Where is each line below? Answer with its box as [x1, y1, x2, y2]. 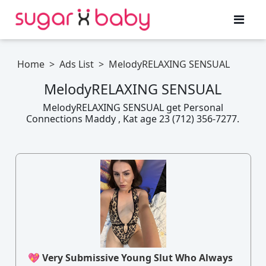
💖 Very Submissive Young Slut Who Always [27, 251, 233, 265]
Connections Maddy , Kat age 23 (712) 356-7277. [26, 112, 240, 126]
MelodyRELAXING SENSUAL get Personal [42, 101, 223, 115]
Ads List [59, 58, 94, 71]
